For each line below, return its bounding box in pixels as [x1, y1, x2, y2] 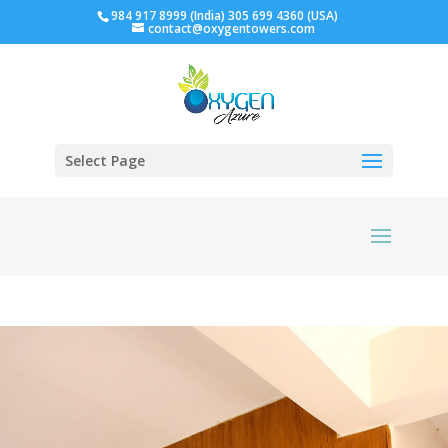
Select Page [64, 151, 145, 170]
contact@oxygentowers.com [148, 20, 316, 37]
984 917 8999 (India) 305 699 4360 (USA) [110, 7, 338, 24]
